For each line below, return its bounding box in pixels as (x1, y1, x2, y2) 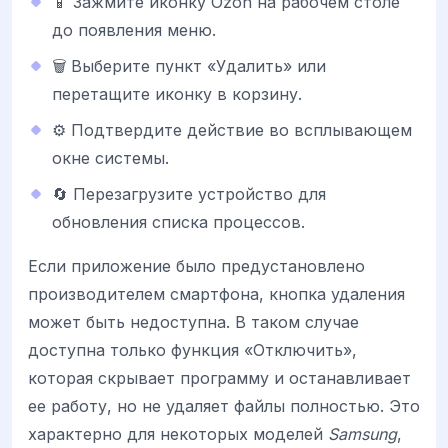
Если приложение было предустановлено (28, 255, 365, 276)
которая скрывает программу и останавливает (28, 367, 411, 388)
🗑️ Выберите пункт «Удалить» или (52, 55, 326, 76)
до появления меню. (52, 19, 216, 40)
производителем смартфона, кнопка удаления (28, 283, 405, 304)
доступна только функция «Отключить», (28, 339, 357, 360)
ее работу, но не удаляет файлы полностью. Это (28, 395, 420, 416)
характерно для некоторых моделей (28, 423, 328, 444)
